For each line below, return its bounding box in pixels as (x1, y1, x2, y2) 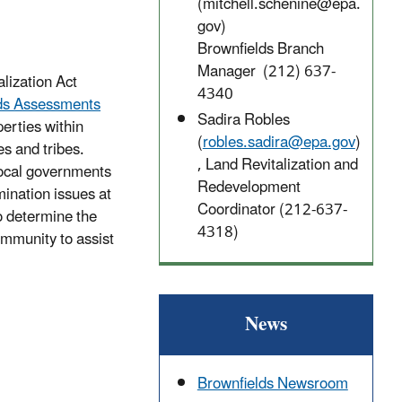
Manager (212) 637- (197, 56, 336, 89)
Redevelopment (197, 171, 301, 205)
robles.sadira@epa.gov (202, 127, 355, 160)
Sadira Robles (197, 104, 290, 137)
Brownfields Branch (197, 33, 324, 66)
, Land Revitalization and (197, 149, 358, 182)
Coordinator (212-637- (197, 194, 347, 227)
